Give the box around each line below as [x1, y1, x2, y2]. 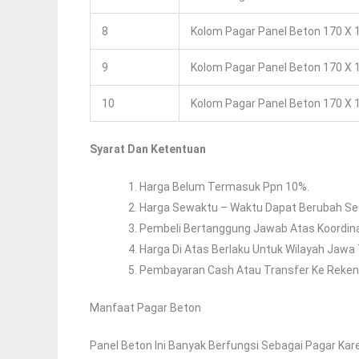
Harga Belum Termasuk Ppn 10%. [139, 180, 309, 194]
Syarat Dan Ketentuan [90, 143, 206, 156]
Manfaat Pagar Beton [90, 301, 201, 315]
